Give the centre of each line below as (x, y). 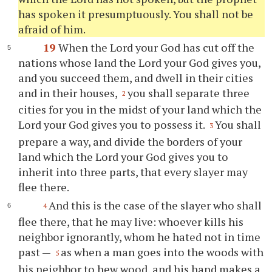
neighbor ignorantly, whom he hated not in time (140, 237)
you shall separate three (189, 93)
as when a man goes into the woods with (162, 252)
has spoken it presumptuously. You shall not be (136, 14)
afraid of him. (52, 29)
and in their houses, (69, 93)
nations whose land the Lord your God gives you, (140, 62)
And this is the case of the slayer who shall (155, 205)
